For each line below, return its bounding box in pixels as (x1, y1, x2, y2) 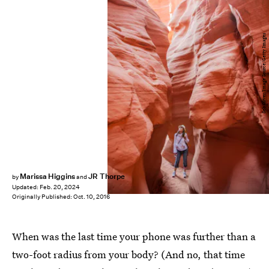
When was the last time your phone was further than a (12, 229, 256, 243)
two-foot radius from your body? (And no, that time (12, 247, 245, 261)
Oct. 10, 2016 (73, 193, 110, 201)
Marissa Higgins (19, 171, 76, 181)
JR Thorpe (88, 171, 125, 181)
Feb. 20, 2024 (40, 183, 80, 192)
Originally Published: (12, 193, 73, 201)
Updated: (12, 183, 40, 192)
